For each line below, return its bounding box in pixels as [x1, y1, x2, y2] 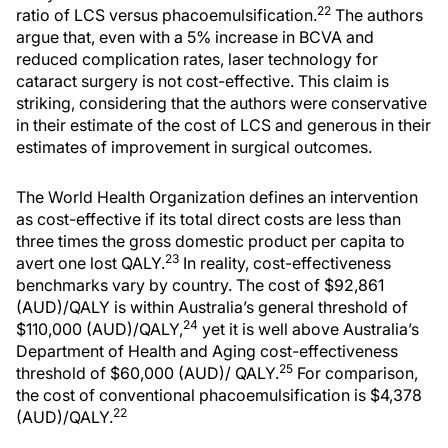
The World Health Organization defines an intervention [16, 187, 418, 207]
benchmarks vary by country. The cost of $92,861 [16, 275, 384, 295]
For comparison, [293, 363, 418, 383]
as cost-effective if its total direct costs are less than [16, 209, 401, 229]
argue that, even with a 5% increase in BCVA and [16, 27, 374, 47]
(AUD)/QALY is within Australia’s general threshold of [16, 297, 408, 317]
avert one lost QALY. [16, 253, 165, 273]
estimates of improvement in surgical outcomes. [16, 137, 372, 157]
